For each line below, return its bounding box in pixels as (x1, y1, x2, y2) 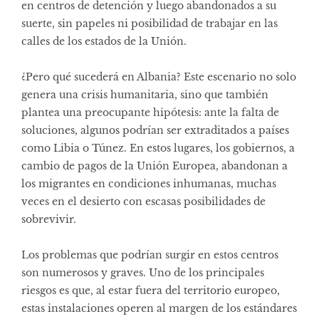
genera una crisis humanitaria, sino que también (21, 88, 268, 101)
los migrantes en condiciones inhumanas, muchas (21, 177, 276, 190)
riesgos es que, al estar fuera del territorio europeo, (21, 283, 280, 297)
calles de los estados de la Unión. (21, 34, 187, 48)
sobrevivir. (21, 212, 76, 226)
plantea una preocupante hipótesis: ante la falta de (21, 105, 279, 119)
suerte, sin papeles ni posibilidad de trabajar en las (21, 16, 278, 30)
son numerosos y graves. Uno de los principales (21, 266, 264, 279)
